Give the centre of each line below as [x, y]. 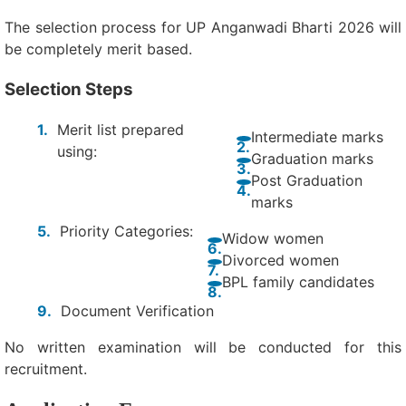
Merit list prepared [121, 130]
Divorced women [280, 261]
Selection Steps [69, 89]
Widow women [273, 239]
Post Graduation [306, 181]
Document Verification [137, 311]
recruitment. [46, 369]
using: [77, 152]
